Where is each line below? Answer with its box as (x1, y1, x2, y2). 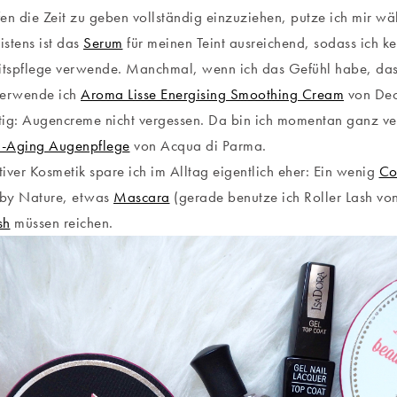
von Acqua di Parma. (129, 136, 267, 156)
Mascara (113, 187, 170, 207)
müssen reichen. (10, 213, 113, 233)
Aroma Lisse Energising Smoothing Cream (81, 84, 344, 105)
